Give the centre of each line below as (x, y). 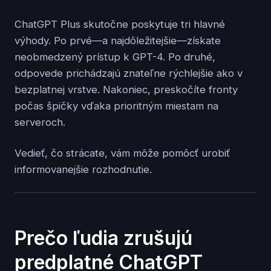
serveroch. (40, 122)
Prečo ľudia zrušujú (103, 238)
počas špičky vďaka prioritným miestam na (116, 106)
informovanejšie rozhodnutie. (83, 170)
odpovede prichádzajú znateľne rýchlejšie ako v (129, 73)
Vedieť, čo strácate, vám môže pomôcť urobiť (122, 153)
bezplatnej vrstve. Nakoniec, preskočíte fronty (126, 90)
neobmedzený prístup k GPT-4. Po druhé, (115, 57)
